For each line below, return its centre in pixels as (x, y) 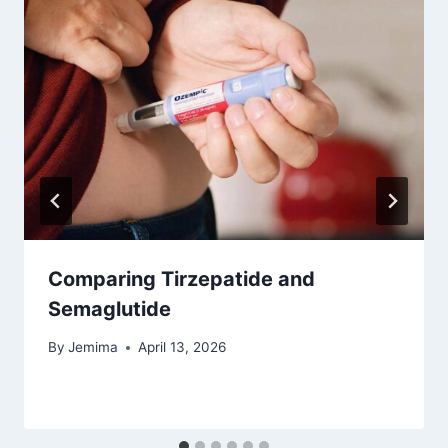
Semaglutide (109, 308)
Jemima (93, 347)
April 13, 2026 (182, 347)
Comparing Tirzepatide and (181, 278)
